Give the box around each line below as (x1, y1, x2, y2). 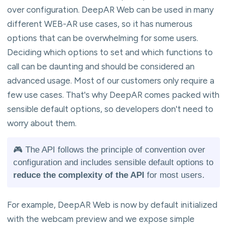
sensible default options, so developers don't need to (7, 103, 213, 114)
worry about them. (7, 118, 77, 128)
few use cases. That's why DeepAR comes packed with (7, 89, 219, 100)
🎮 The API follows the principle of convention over (13, 144, 205, 155)
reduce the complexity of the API (13, 170, 144, 180)
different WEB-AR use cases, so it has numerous (7, 18, 193, 29)
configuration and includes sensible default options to (13, 157, 213, 167)
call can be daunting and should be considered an (7, 61, 195, 71)
